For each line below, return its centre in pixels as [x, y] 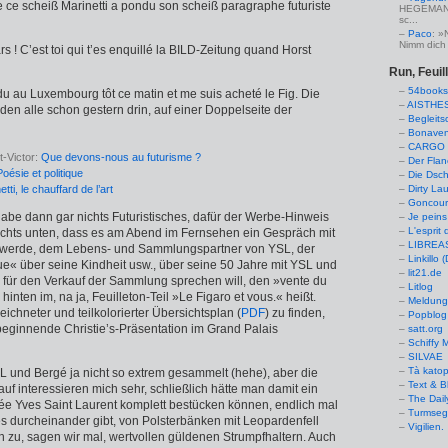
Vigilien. [426, 426]
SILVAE [425, 356]
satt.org [425, 328]
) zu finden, [295, 313]
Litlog [420, 286]
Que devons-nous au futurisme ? [121, 157]
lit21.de [425, 272]
